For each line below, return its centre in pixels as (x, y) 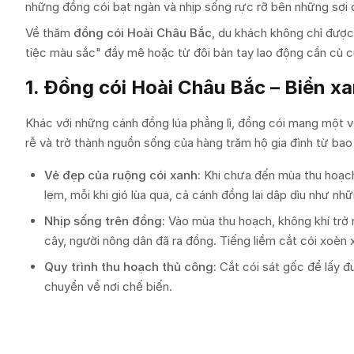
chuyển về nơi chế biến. (108, 286)
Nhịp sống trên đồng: (105, 220)
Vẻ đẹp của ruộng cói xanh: (122, 175)
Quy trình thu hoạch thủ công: (132, 266)
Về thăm (49, 32)
